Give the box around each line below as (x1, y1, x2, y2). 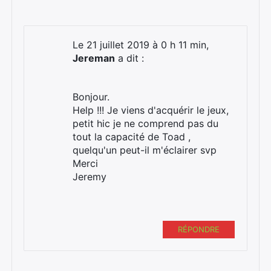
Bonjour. (73, 90, 109, 103)
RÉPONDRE (178, 224, 220, 234)
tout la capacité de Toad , (73, 130, 191, 143)
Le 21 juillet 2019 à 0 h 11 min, (73, 38, 209, 51)
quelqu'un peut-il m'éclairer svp (73, 143, 217, 156)
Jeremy (73, 170, 106, 183)
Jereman (73, 51, 115, 64)
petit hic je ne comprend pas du (73, 117, 218, 129)
